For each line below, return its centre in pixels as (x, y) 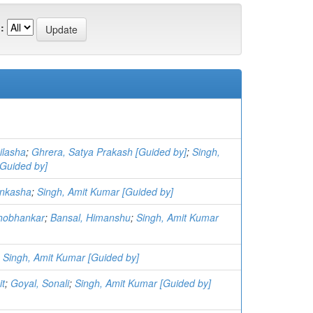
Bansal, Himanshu (90, 217)
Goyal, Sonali (40, 283)
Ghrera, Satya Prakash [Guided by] (109, 151)
